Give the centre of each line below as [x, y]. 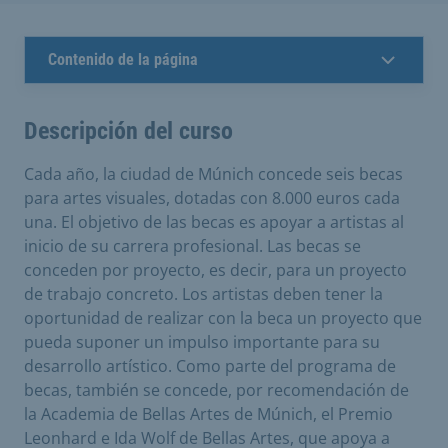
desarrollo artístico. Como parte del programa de [210, 365]
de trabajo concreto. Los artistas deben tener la [203, 293]
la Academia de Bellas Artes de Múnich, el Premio [208, 413]
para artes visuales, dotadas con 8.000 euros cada [212, 197]
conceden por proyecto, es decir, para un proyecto [215, 269]
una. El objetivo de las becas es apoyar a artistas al [214, 221]
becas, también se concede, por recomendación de [216, 389]
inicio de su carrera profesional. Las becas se [192, 245]
